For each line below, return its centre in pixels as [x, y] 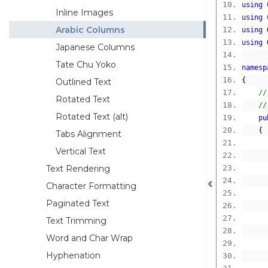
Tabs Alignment [89, 134]
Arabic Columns [90, 30]
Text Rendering [78, 168]
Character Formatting [91, 186]
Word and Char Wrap [89, 238]
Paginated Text [78, 203]
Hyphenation [73, 255]
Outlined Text [83, 82]
